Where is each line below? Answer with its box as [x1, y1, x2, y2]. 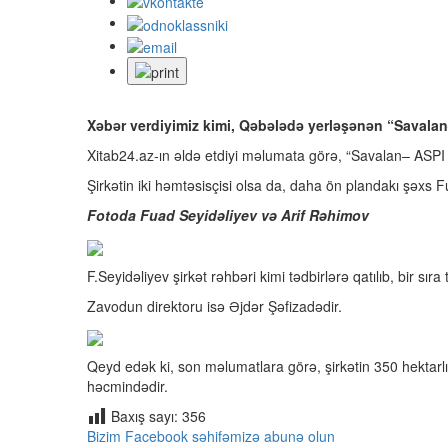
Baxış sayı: [111, 405, 178, 426]
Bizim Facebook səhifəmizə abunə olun [87, 425, 335, 446]
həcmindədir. [87, 375, 168, 396]
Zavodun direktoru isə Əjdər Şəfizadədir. [87, 295, 342, 316]
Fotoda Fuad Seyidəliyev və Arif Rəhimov [87, 205, 369, 226]
